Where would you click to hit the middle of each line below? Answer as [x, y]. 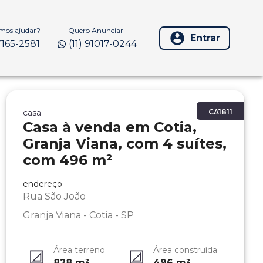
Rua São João [54, 196]
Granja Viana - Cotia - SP [78, 215]
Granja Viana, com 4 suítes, [124, 144]
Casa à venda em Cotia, [109, 127]
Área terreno [79, 250]
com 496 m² [67, 160]
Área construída [186, 250]
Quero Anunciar [96, 30]
